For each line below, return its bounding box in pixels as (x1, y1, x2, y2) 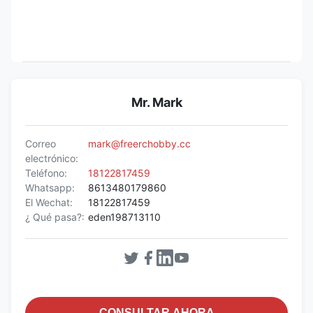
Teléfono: (25, 166, 67, 179)
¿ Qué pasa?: (25, 210, 85, 223)
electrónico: (25, 152, 78, 164)
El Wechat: (25, 196, 73, 208)
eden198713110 (88, 210, 161, 223)
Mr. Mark (131, 94, 182, 110)
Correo (25, 137, 56, 150)
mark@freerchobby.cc (88, 137, 191, 150)
